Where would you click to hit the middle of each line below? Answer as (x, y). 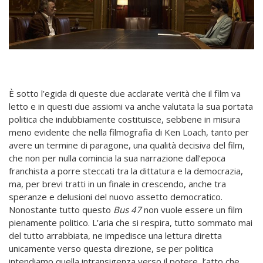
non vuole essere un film (192, 210)
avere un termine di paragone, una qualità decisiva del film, (127, 145)
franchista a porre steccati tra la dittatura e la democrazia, (126, 171)
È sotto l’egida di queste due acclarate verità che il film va (125, 94)
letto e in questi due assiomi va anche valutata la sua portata (131, 107)
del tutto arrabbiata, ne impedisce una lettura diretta (115, 236)
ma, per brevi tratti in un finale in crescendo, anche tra (117, 184)
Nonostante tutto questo (61, 210)
